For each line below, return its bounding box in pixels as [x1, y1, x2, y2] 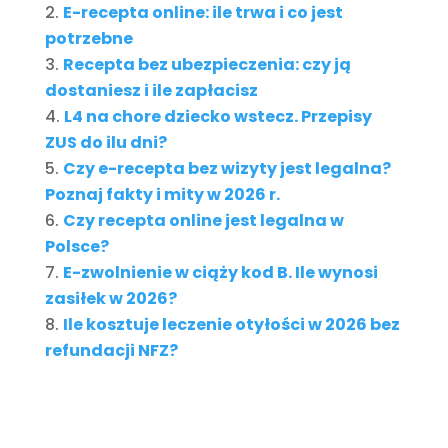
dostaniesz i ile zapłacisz [44, 79, 258, 103]
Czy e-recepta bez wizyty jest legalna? [62, 157, 391, 181]
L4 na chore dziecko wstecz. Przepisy [63, 105, 372, 129]
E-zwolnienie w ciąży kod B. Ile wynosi [62, 261, 378, 285]
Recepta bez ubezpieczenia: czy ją [62, 53, 351, 77]
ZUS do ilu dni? [44, 131, 167, 155]
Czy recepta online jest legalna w [62, 209, 344, 233]
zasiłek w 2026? [44, 287, 177, 311]
